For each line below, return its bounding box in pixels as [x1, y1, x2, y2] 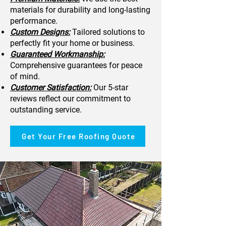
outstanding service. [10, 105, 82, 115]
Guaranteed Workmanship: [10, 49, 105, 59]
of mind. [10, 72, 40, 81]
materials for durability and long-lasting [10, 5, 150, 15]
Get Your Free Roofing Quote [22, 132, 136, 141]
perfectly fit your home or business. [10, 38, 135, 48]
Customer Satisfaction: [10, 83, 91, 92]
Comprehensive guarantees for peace [10, 61, 142, 70]
